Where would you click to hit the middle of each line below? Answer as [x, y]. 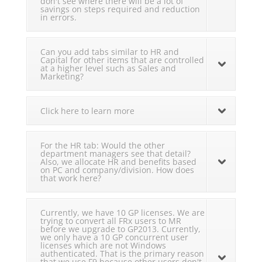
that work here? [70, 178]
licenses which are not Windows [103, 246]
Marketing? [62, 77]
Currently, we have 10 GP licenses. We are [122, 213]
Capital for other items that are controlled [122, 60]
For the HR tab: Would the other [102, 146]
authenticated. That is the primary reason [122, 254]
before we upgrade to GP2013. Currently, [120, 229]
